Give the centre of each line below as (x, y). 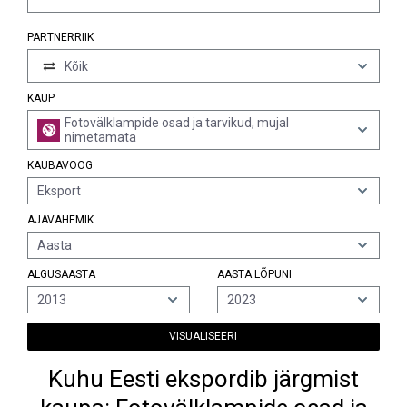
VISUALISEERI (203, 336)
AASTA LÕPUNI (254, 274)
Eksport (59, 191)
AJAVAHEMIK (60, 220)
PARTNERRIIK (60, 37)
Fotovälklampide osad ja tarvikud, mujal (177, 123)
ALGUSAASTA (61, 274)
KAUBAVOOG (60, 165)
